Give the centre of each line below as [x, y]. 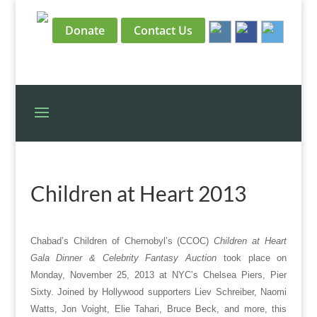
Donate [85, 30]
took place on [255, 258]
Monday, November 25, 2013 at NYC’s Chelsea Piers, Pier [158, 275]
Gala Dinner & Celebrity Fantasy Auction [123, 258]
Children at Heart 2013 [138, 193]
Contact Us [163, 30]
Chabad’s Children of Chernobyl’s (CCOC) [120, 241]
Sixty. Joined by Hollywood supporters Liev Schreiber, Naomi [158, 292]
